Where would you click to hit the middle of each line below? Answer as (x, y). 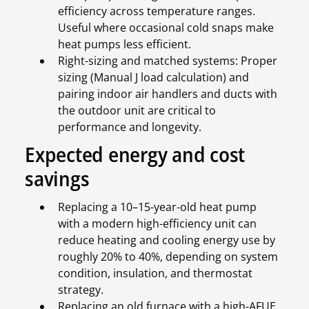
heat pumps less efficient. (127, 44)
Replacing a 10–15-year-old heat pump (157, 207)
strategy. (83, 290)
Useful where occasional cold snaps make (166, 28)
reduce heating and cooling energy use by (167, 240)
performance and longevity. (130, 127)
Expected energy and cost (135, 154)
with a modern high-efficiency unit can (157, 224)
